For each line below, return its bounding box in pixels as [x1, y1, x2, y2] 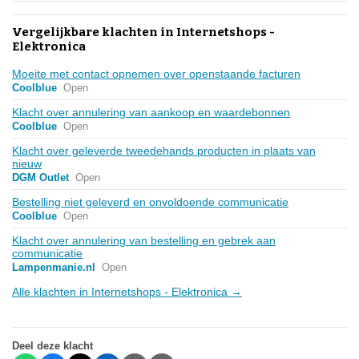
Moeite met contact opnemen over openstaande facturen [12, 67, 301, 80]
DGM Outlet [12, 171, 69, 184]
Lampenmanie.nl [12, 260, 95, 273]
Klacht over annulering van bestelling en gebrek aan [12, 233, 276, 247]
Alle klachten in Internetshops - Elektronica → [12, 284, 242, 298]
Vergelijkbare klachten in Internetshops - [12, 24, 275, 39]
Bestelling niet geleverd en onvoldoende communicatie [12, 195, 288, 208]
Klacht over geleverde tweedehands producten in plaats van [12, 143, 316, 157]
